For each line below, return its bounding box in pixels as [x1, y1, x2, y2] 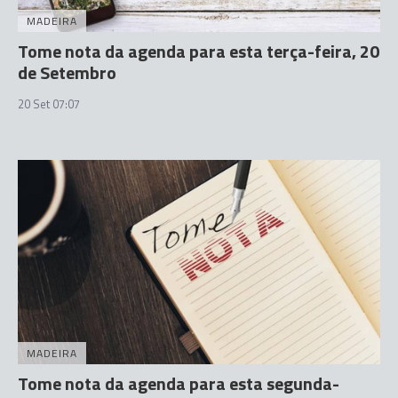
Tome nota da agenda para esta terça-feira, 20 [18, 37, 379, 65]
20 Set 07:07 [18, 95, 80, 113]
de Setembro [18, 59, 116, 86]
